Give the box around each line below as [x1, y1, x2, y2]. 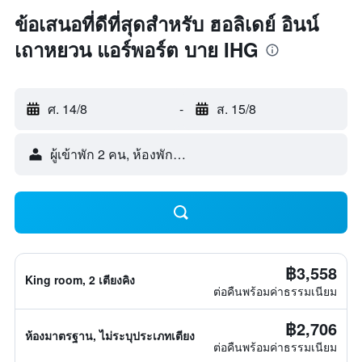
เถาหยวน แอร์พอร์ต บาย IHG [15, 36, 259, 63]
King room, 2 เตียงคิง [25, 271, 135, 288]
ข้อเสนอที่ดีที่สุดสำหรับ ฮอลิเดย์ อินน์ [15, 10, 318, 37]
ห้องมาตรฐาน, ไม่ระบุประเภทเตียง [25, 327, 195, 343]
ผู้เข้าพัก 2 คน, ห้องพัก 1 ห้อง [50, 145, 210, 163]
